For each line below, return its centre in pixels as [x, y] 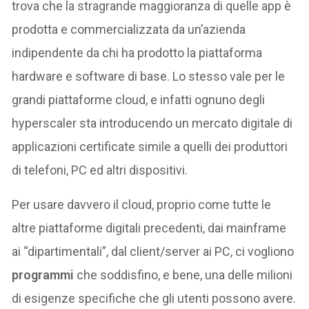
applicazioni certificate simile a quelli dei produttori [150, 147]
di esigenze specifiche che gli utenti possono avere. [154, 298]
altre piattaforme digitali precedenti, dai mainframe [149, 228]
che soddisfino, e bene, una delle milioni [185, 275]
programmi [44, 275]
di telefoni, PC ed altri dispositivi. [100, 170]
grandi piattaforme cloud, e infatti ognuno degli [139, 100]
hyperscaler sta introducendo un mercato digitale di [152, 123]
